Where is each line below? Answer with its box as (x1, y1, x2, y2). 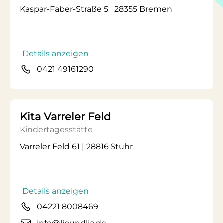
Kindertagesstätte (20, 125, 93, 134)
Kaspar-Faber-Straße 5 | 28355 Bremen (20, 4, 172, 14)
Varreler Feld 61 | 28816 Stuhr (20, 142, 133, 151)
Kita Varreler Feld (20, 111, 111, 123)
